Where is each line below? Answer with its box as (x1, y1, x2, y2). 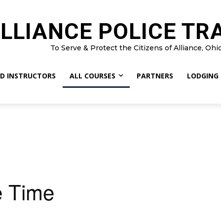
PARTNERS (136, 71, 173, 80)
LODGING (186, 71, 219, 80)
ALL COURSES (69, 71, 115, 80)
